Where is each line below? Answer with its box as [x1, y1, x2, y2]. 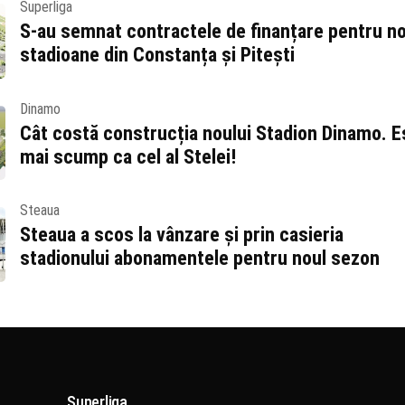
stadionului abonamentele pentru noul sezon [19, 247, 380, 270]
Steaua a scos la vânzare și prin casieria [19, 223, 344, 247]
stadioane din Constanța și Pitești [19, 42, 295, 66]
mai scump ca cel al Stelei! [19, 145, 236, 168]
